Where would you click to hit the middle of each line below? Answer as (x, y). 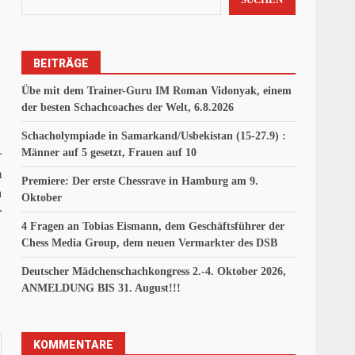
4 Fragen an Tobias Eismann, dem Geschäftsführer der (153, 226)
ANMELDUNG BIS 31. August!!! (101, 288)
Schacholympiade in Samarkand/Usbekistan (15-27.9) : (154, 136)
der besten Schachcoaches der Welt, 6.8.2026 (128, 107)
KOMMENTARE (74, 344)
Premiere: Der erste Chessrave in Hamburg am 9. (140, 181)
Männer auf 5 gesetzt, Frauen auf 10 (109, 152)
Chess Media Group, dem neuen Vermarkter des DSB (150, 242)
